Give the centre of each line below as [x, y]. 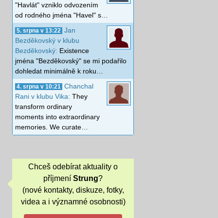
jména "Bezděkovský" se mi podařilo [71, 61]
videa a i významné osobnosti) [73, 202]
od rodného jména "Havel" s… [62, 15]
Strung [86, 179]
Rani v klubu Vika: [44, 96]
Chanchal [79, 86]
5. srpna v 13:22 [39, 30]
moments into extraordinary [57, 117]
